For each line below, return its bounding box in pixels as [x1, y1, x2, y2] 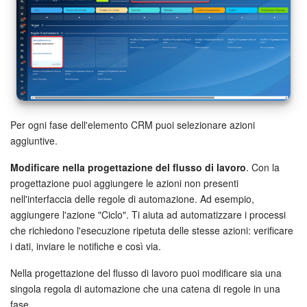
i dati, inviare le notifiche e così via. [10, 239, 161, 254]
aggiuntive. [10, 134, 58, 148]
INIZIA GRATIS [120, 30, 187, 44]
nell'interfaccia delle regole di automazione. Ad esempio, [10, 192, 254, 206]
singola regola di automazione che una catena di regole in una [10, 282, 280, 296]
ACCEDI [144, 64, 177, 76]
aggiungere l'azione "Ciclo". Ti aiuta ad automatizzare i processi [10, 208, 286, 222]
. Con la [246, 160, 280, 175]
